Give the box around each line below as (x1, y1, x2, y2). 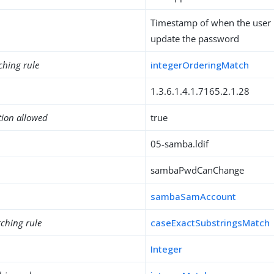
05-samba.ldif (150, 138, 209, 150)
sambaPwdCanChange (150, 164, 245, 176)
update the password (150, 32, 240, 45)
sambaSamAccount (150, 190, 237, 202)
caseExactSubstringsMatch (150, 217, 270, 229)
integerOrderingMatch (150, 59, 250, 71)
